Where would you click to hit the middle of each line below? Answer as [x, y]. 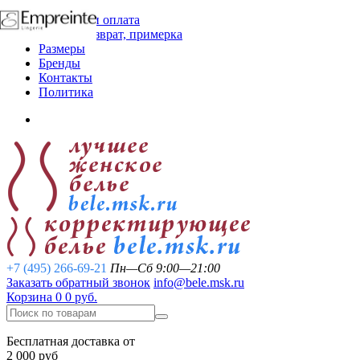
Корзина [29, 297]
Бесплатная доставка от [71, 341]
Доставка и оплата [89, 20]
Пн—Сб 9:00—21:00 [165, 268]
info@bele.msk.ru [199, 282]
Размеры [62, 49]
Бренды [59, 63]
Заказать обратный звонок [78, 282]
